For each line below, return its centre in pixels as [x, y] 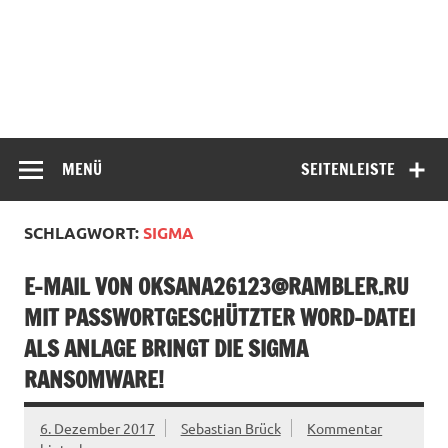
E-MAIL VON [81, 287]
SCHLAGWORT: [83, 232]
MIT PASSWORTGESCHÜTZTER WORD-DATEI [219, 318]
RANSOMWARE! [94, 380]
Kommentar [345, 428]
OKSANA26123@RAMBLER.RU [273, 287]
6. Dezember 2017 [97, 428]
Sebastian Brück [230, 428]
